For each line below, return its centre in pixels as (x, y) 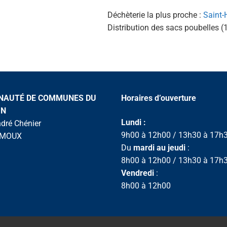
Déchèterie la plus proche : (155, 15)
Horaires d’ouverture (159, 98)
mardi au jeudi (159, 147)
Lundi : (134, 122)
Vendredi (138, 173)
